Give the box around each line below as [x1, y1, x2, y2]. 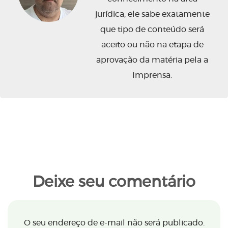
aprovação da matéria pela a [96, 56, 208, 65]
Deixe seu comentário [33, 175, 195, 190]
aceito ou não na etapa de [101, 41, 204, 49]
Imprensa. [132, 71, 172, 80]
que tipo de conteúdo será [100, 25, 204, 34]
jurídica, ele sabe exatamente [95, 10, 210, 19]
